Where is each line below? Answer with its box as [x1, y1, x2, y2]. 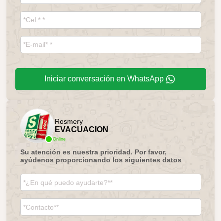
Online [52, 137, 66, 142]
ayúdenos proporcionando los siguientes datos [20, 156, 182, 164]
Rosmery [54, 117, 83, 125]
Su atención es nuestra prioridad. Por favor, [20, 148, 167, 156]
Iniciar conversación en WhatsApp [44, 74, 164, 83]
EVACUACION [54, 125, 109, 134]
